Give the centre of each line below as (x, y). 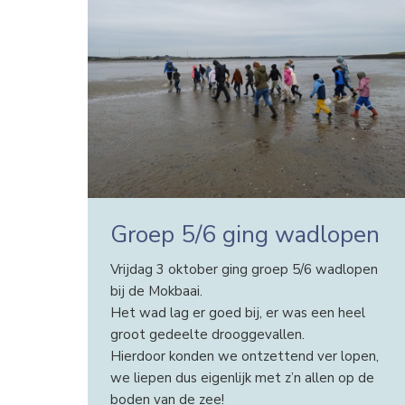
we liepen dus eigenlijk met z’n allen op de (242, 378)
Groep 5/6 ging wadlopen (245, 234)
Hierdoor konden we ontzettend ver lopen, (244, 357)
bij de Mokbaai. (156, 292)
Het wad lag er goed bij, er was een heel (237, 313)
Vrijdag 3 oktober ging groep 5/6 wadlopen (244, 270)
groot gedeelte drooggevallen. (209, 335)
